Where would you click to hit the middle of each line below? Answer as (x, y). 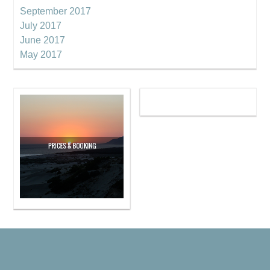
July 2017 (41, 26)
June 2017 (43, 40)
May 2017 (41, 55)
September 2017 (56, 11)
